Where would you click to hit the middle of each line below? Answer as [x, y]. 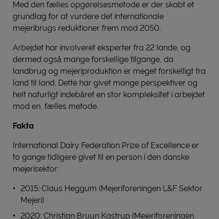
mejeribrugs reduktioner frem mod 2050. [87, 28]
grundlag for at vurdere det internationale [88, 16]
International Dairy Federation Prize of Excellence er [106, 145]
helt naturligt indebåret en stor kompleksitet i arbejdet [109, 94]
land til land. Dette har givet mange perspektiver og [105, 83]
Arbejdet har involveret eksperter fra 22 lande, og [102, 47]
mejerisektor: [36, 169]
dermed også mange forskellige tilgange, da [93, 59]
